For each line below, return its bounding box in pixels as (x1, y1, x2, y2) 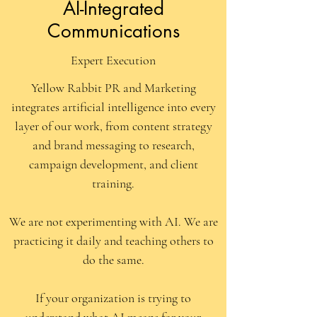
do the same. (82, 251, 144, 267)
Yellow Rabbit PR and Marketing (30, 79, 196, 96)
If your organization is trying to (35, 289, 191, 306)
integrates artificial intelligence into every (11, 98, 216, 115)
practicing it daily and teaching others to (13, 232, 214, 248)
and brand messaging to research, (32, 137, 195, 153)
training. (92, 175, 134, 191)
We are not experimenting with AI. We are (8, 213, 218, 229)
